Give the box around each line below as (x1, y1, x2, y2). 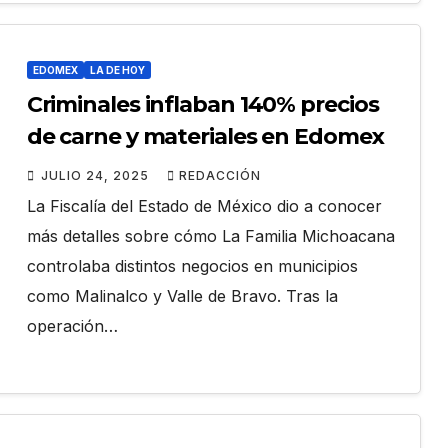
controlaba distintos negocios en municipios (26, 256, 358, 277)
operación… (26, 316, 118, 337)
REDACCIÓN (178, 168, 261, 184)
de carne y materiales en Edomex (26, 123, 384, 151)
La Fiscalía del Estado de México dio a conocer (26, 196, 382, 217)
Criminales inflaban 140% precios (26, 91, 379, 119)
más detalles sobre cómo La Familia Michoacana (26, 226, 395, 247)
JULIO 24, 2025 (40, 168, 153, 184)
